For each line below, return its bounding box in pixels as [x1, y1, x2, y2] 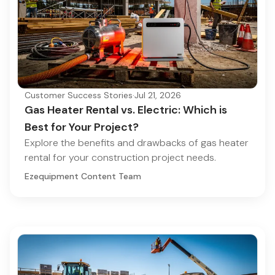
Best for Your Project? [25, 120, 139, 135]
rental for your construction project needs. [25, 151, 216, 165]
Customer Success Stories [25, 90, 133, 101]
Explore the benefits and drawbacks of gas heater [25, 136, 249, 150]
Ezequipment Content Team [25, 171, 141, 182]
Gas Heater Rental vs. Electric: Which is [25, 103, 227, 118]
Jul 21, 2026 [134, 90, 181, 101]
